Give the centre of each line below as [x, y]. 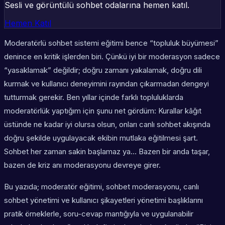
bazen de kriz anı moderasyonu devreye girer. [82, 165]
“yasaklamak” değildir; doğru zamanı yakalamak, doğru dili [103, 70]
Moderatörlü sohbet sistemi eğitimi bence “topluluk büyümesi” [111, 43]
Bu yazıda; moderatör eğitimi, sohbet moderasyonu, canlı [101, 187]
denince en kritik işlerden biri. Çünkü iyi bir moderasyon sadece [112, 57]
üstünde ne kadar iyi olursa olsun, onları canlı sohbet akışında [107, 125]
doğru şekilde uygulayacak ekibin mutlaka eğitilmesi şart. [101, 138]
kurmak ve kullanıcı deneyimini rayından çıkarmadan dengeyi [106, 84]
